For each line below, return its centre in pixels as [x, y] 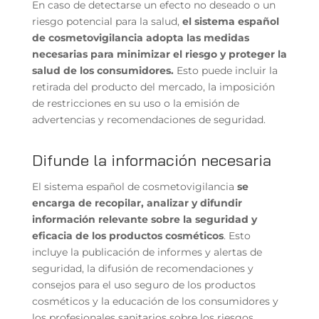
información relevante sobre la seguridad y [144, 219]
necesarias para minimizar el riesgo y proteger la [159, 54]
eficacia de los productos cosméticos [127, 235]
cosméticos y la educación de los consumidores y [155, 301]
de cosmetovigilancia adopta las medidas [140, 37]
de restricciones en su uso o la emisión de [135, 103]
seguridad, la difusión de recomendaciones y [142, 268]
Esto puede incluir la [225, 70]
